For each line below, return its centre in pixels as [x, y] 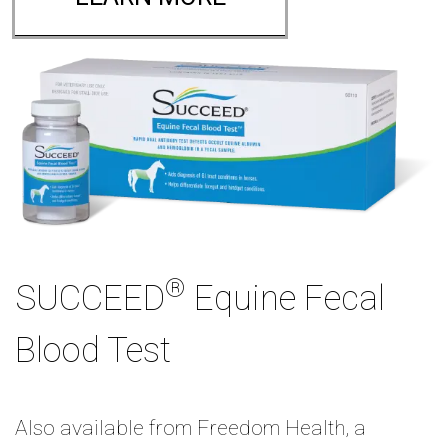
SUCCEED [90, 299]
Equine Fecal [285, 299]
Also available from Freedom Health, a [190, 428]
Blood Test [93, 351]
